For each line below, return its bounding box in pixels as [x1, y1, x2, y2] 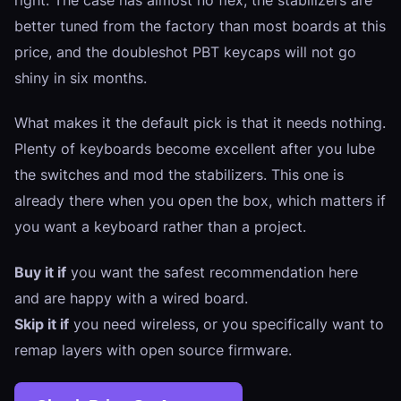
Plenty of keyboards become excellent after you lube [14, 140, 375, 158]
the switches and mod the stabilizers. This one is [14, 166, 344, 184]
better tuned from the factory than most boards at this [14, 16, 386, 35]
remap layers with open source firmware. [14, 340, 292, 359]
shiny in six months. [14, 68, 147, 87]
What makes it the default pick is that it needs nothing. [14, 114, 386, 132]
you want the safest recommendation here [66, 262, 358, 281]
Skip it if [14, 314, 69, 333]
